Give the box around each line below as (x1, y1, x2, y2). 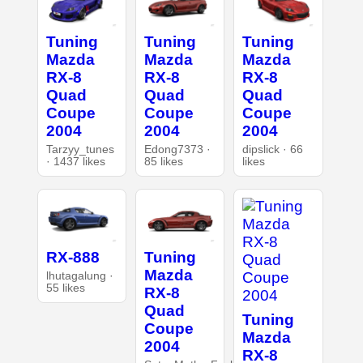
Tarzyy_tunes (45, 143, 114, 156)
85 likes (143, 155, 183, 168)
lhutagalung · (45, 269, 113, 282)
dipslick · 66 (242, 143, 304, 156)
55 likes (45, 281, 85, 294)
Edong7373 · (143, 143, 211, 156)
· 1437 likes (45, 155, 105, 168)
